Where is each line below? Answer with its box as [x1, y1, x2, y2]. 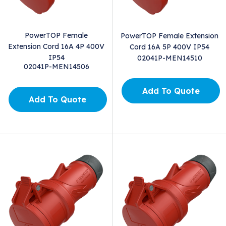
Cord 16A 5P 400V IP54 [130, 42, 209, 51]
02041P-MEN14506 [23, 62, 89, 71]
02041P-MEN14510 [137, 53, 202, 63]
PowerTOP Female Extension [121, 31, 218, 40]
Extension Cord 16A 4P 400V [8, 41, 104, 51]
